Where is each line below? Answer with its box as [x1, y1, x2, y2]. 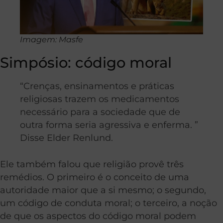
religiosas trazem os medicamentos [20, 94, 179, 105]
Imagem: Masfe [20, 34, 83, 44]
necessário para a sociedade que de [20, 107, 180, 117]
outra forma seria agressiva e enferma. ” [20, 119, 198, 130]
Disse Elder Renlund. [20, 132, 113, 143]
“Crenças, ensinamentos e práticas [20, 81, 174, 92]
